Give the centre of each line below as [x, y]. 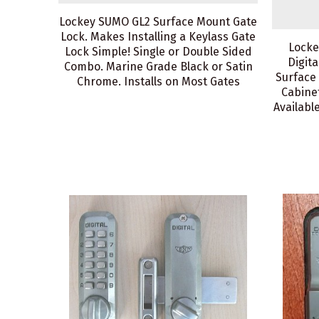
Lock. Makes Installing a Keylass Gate [158, 37]
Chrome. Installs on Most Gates [158, 82]
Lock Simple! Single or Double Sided [158, 52]
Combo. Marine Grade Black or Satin [158, 67]
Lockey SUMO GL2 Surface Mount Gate [158, 22]
